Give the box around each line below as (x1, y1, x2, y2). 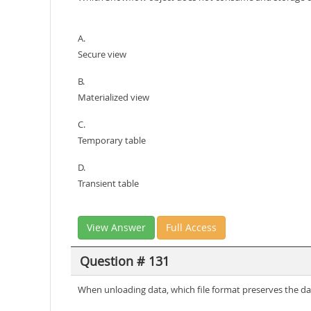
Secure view (78, 48, 126, 60)
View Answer (87, 221, 146, 234)
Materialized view (78, 91, 149, 103)
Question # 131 (79, 252, 169, 269)
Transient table (78, 177, 139, 190)
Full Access (166, 221, 217, 234)
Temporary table (78, 134, 146, 146)
